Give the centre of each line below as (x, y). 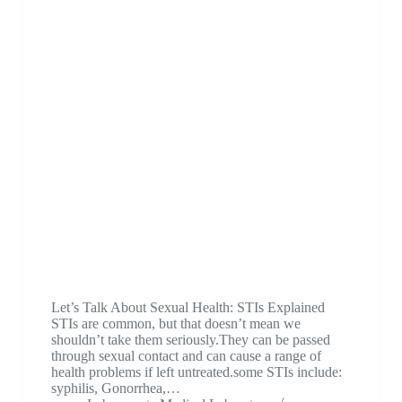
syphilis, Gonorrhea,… (115, 388)
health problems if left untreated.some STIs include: (196, 371)
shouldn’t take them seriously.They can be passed (190, 339)
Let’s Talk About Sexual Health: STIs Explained (188, 307)
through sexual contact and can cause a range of (186, 355)
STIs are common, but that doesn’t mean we (175, 323)
